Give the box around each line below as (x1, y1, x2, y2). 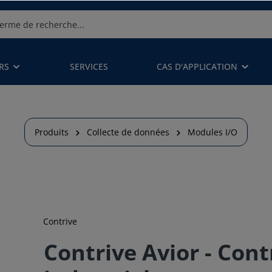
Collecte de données (87, 126, 169, 138)
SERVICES (70, 61, 108, 72)
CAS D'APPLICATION (157, 61, 237, 72)
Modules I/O (188, 126, 237, 138)
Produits (35, 126, 69, 138)
